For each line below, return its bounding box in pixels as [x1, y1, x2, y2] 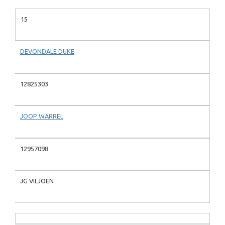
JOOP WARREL [20, 113, 63, 120]
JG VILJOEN [20, 177, 54, 185]
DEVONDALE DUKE [20, 48, 74, 55]
